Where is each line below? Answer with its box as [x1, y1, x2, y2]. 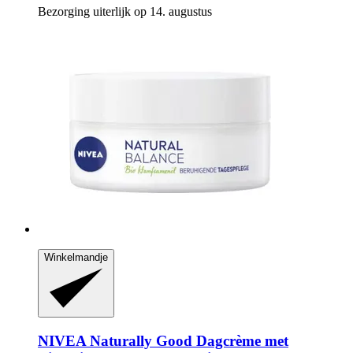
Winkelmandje [44, 251, 108, 263]
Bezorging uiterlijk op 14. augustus [38, 4, 212, 18]
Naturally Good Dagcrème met [86, 332, 288, 349]
